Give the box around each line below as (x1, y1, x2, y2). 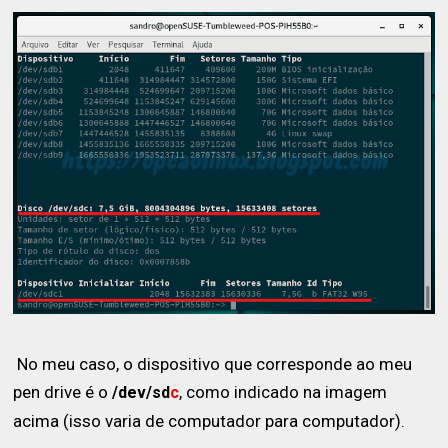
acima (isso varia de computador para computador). (13, 411, 406, 432)
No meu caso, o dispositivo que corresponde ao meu (13, 354, 413, 375)
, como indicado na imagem (179, 382, 388, 403)
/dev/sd (112, 383, 171, 403)
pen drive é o (13, 382, 113, 403)
